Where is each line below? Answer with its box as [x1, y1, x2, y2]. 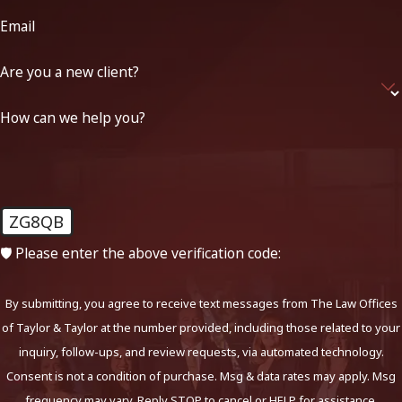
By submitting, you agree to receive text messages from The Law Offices [4, 294, 398, 311]
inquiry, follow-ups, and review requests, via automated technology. [18, 343, 384, 360]
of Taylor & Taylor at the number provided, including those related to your [2, 319, 400, 336]
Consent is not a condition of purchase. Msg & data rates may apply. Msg [6, 367, 396, 384]
